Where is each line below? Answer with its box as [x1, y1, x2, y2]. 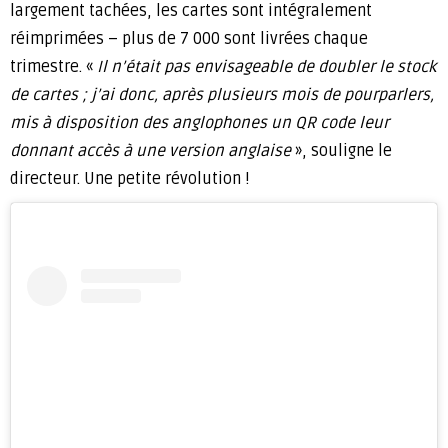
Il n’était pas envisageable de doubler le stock [97, 57, 436, 78]
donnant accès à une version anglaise [10, 141, 291, 162]
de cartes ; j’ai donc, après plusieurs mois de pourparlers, [10, 85, 434, 106]
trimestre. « [10, 57, 97, 78]
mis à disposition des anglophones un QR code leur [10, 113, 389, 134]
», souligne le [291, 141, 392, 162]
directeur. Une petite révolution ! [10, 169, 250, 190]
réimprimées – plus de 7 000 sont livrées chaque [10, 29, 368, 50]
